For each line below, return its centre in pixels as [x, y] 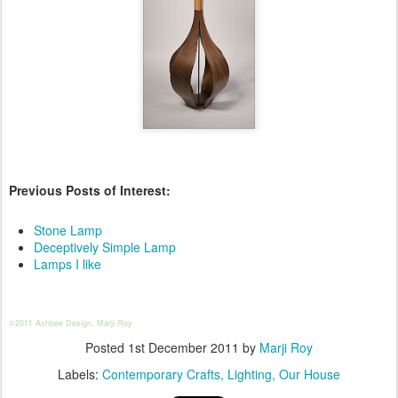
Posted [107, 347]
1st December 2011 [183, 347]
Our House [310, 374]
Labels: [80, 374]
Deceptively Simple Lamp [105, 247]
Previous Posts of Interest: [90, 190]
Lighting [250, 374]
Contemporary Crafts [161, 374]
